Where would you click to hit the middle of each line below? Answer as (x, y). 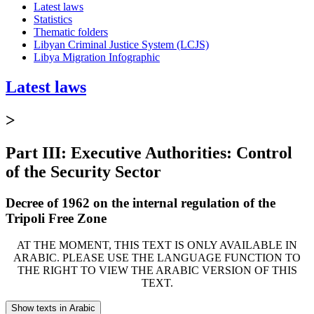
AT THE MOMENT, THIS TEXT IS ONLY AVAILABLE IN (157, 245)
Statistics (53, 19)
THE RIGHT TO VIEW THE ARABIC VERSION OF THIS (157, 271)
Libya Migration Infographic (97, 57)
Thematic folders (71, 32)
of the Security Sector (83, 171)
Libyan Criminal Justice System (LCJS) (121, 44)
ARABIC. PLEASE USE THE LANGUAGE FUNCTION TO (157, 258)
